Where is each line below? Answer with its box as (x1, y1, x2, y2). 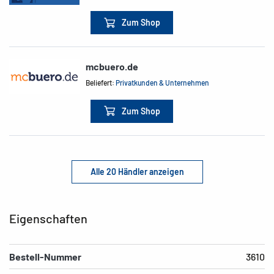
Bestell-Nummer (9, 250, 81, 262)
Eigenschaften (9, 210, 87, 226)
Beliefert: (86, 78, 116, 87)
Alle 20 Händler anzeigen (90, 166, 184, 177)
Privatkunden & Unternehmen (116, 78, 210, 87)
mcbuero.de (86, 61, 139, 73)
